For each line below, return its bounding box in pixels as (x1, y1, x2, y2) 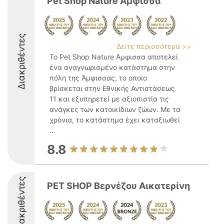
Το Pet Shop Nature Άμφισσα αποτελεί (49, 52, 178, 61)
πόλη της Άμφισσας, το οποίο (49, 73, 147, 82)
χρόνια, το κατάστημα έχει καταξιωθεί (49, 115, 180, 124)
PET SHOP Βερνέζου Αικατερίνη (47, 180, 190, 191)
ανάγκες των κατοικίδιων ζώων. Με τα (49, 105, 180, 113)
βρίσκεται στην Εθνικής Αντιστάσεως (49, 84, 175, 92)
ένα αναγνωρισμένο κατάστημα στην (49, 63, 175, 71)
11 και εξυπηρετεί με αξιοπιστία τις (49, 94, 169, 103)
